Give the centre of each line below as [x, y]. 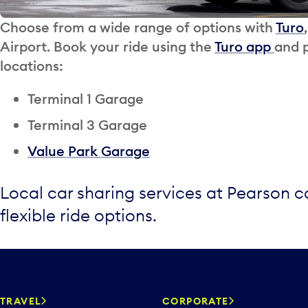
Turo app [244, 47]
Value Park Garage [89, 151]
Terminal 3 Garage [87, 125]
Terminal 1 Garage [86, 99]
